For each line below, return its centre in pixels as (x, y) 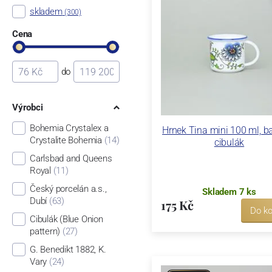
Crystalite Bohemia (66, 140)
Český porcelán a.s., (68, 189)
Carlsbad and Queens (71, 158)
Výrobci (27, 108)
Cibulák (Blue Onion (66, 219)
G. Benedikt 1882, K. (68, 249)
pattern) (45, 231)
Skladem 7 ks (229, 192)
